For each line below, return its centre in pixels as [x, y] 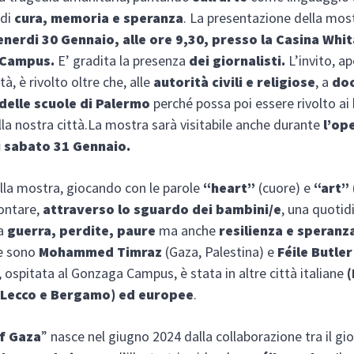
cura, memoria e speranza [99, 17]
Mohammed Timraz [101, 251]
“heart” [230, 187]
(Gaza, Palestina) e [220, 251]
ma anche [188, 230]
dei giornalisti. [239, 60]
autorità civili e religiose [235, 81]
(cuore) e [285, 187]
